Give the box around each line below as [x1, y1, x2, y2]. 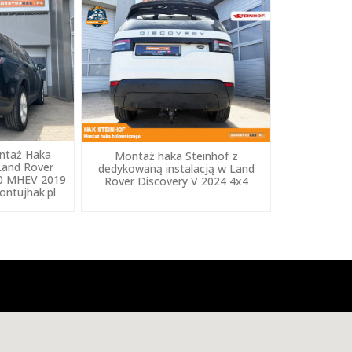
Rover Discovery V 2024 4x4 [104, 174, 248, 189]
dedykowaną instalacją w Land [97, 161, 255, 177]
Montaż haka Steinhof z [114, 148, 238, 164]
